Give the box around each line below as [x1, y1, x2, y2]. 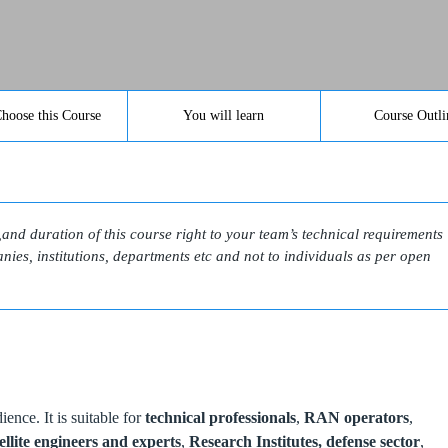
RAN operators [304, 408, 410, 426]
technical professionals [145, 408, 297, 426]
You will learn [183, 108, 265, 124]
